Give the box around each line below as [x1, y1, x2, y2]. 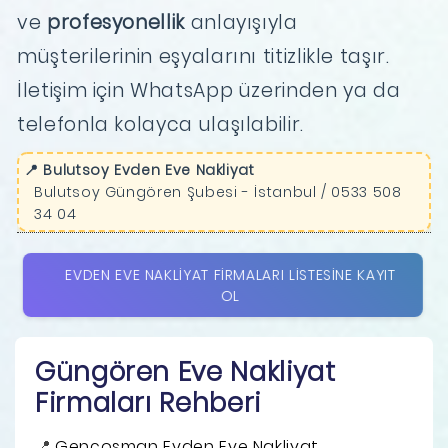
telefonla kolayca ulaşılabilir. [17, 110, 304, 138]
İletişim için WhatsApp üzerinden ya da [17, 76, 401, 104]
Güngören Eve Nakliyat [35, 353, 336, 390]
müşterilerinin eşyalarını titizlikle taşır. [17, 42, 390, 70]
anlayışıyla [184, 8, 298, 36]
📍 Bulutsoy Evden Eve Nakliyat [24, 159, 255, 180]
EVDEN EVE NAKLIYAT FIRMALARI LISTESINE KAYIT [69, 264, 400, 285]
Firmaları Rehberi [35, 384, 261, 421]
